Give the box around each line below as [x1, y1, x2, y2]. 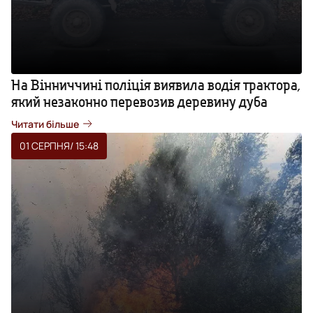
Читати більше [11, 117, 79, 131]
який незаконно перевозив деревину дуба [11, 92, 268, 110]
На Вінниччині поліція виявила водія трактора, [11, 75, 300, 94]
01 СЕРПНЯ [20, 138, 70, 152]
